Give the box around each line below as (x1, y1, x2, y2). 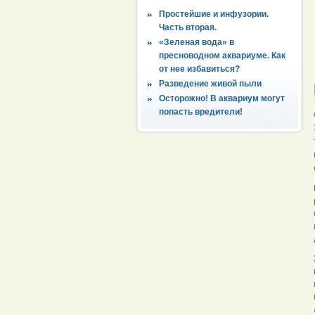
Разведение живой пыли (159, 78, 262, 89)
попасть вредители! (159, 106, 243, 117)
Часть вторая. (159, 22, 217, 32)
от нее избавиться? (159, 63, 240, 74)
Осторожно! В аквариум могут (159, 93, 285, 103)
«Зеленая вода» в (159, 37, 234, 47)
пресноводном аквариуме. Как (159, 50, 285, 60)
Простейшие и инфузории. (159, 8, 269, 19)
